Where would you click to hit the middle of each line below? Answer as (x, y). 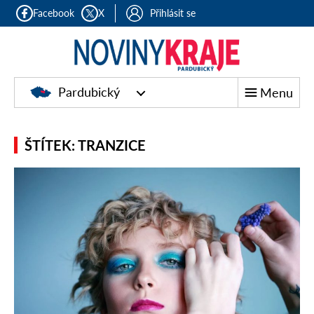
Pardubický (89, 92)
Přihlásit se (173, 13)
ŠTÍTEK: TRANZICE (85, 145)
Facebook (54, 13)
